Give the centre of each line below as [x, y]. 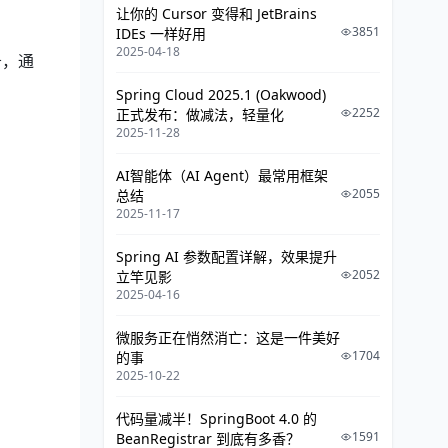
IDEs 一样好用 [161, 33]
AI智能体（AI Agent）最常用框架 [222, 175]
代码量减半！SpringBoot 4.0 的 [216, 418]
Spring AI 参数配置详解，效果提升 [226, 256]
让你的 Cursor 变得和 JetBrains [216, 13]
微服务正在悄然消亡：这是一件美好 [228, 337]
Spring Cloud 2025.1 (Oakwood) [221, 94]
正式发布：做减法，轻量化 [200, 114]
